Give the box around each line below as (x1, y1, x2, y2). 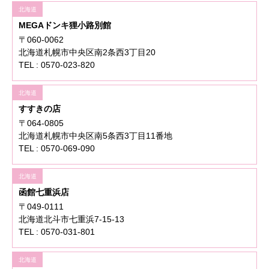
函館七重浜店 (19, 187, 69, 198)
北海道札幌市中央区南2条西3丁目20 (19, 47, 156, 58)
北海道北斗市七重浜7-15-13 (19, 214, 124, 225)
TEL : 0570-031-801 (19, 227, 95, 237)
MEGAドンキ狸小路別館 (19, 20, 111, 31)
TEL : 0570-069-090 (19, 144, 95, 154)
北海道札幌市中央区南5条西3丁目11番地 (19, 131, 172, 141)
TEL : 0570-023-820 (19, 60, 95, 70)
